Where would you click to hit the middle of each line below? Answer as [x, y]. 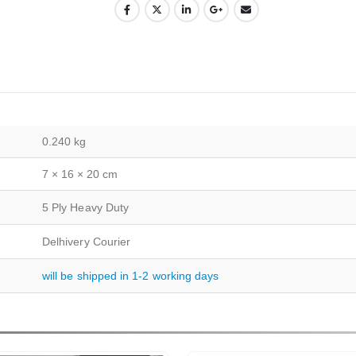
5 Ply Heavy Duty [86, 208]
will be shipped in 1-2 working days [131, 276]
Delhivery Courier [87, 242]
